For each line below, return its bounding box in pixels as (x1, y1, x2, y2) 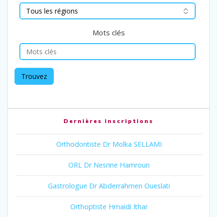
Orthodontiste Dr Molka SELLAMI (56, 139, 162, 149)
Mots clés (92, 27, 125, 37)
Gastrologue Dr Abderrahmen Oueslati (48, 181, 170, 190)
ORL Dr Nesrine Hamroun (68, 160, 150, 170)
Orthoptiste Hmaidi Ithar (70, 201, 148, 211)
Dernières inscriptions (63, 117, 154, 124)
